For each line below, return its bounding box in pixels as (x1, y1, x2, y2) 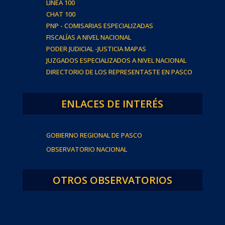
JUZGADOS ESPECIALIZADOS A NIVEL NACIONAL (46, 55, 186, 65)
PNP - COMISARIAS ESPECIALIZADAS (46, 21, 153, 30)
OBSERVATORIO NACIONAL (46, 144, 127, 154)
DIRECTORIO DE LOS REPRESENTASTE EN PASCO (46, 67, 192, 76)
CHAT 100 (46, 9, 75, 19)
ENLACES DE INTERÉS (61, 96, 164, 110)
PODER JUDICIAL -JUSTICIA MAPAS (46, 44, 146, 53)
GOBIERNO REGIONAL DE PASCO (46, 130, 142, 140)
